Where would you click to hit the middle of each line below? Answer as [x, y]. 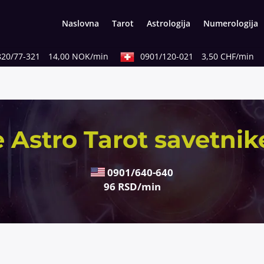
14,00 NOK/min [69, 56]
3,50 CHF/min [219, 56]
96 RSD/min [132, 187]
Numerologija [230, 23]
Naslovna [80, 23]
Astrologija [168, 23]
